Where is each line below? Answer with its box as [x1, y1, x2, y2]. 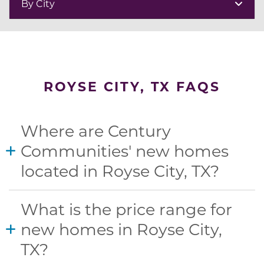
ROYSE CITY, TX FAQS [44, 77, 220, 95]
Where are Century [21, 120, 171, 141]
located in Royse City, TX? [21, 160, 219, 181]
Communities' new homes [21, 140, 229, 161]
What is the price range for [21, 198, 232, 219]
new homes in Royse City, [21, 218, 222, 239]
